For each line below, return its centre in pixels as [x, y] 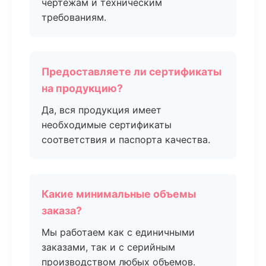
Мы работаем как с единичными [118, 232]
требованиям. [74, 17]
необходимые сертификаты [107, 125]
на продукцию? [82, 88]
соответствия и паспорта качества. [126, 140]
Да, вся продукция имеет [102, 110]
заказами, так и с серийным [108, 247]
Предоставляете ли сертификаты [132, 72]
